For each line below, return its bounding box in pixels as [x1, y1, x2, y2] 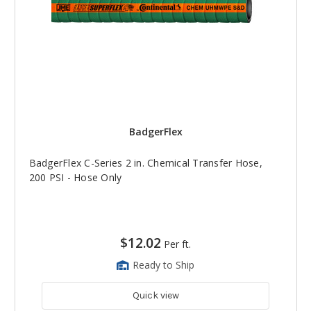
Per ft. [164, 237, 191, 251]
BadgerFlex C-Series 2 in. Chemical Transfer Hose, [28, 155, 262, 169]
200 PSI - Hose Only [28, 170, 122, 184]
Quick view [132, 289, 179, 301]
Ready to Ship [133, 258, 194, 271]
